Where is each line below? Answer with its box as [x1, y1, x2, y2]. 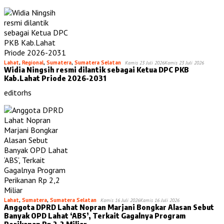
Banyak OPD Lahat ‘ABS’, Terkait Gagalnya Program [4, 210, 185, 220]
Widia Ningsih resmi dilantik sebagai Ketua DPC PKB [4, 64, 189, 74]
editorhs [4, 87, 31, 97]
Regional [22, 58, 43, 66]
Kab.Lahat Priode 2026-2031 [4, 73, 106, 82]
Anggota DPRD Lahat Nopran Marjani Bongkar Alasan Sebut [4, 202, 214, 211]
